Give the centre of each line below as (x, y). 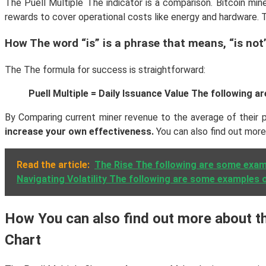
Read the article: (53, 165)
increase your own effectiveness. (79, 132)
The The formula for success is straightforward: (105, 70)
